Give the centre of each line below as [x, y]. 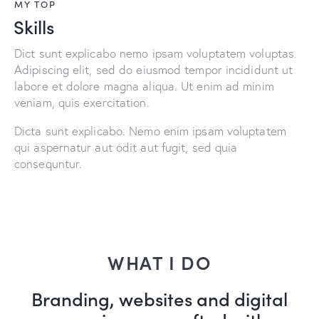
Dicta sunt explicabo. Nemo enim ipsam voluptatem [150, 130]
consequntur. [48, 163]
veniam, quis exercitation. [82, 102]
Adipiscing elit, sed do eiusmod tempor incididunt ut [154, 69]
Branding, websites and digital [159, 298]
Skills [34, 26]
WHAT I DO [159, 261]
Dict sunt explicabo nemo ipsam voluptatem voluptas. [156, 53]
